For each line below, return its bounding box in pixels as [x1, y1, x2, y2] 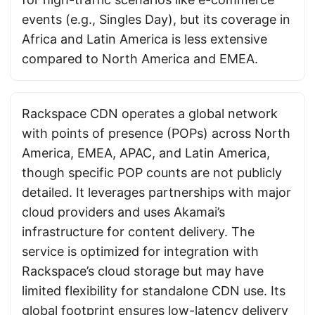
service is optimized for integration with [22, 244, 259, 259]
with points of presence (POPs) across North [22, 126, 290, 141]
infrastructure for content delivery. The [22, 224, 255, 239]
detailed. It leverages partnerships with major [22, 185, 291, 200]
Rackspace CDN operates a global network [22, 106, 278, 121]
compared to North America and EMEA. [22, 51, 258, 66]
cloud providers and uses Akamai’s [22, 205, 225, 219]
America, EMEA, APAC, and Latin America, [22, 146, 270, 160]
